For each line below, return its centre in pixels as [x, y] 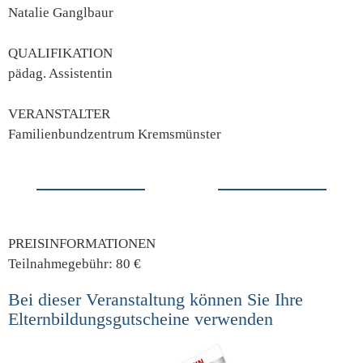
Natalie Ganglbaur [61, 12]
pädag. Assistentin [60, 73]
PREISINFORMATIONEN [82, 243]
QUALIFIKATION [60, 53]
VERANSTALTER [59, 113]
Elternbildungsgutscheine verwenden [141, 318]
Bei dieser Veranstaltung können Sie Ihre [156, 299]
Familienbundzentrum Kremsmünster [115, 134]
